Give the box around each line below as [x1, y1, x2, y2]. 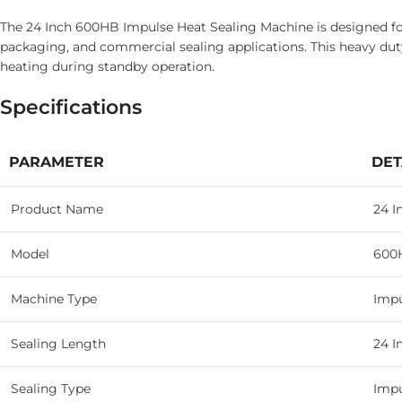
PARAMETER [9, 153, 104, 171]
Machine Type [11, 291, 97, 308]
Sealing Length [11, 336, 106, 353]
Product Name [11, 201, 103, 218]
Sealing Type [11, 380, 91, 398]
